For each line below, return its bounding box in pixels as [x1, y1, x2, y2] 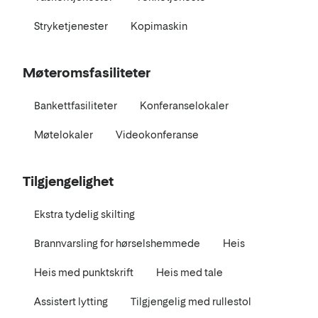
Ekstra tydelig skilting [34, 207, 135, 220]
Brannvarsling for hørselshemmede [34, 236, 200, 249]
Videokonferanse [116, 128, 199, 141]
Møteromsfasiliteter [23, 65, 150, 80]
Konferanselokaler [140, 99, 229, 111]
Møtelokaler [34, 128, 93, 141]
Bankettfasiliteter [34, 99, 117, 111]
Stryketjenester [34, 19, 108, 32]
